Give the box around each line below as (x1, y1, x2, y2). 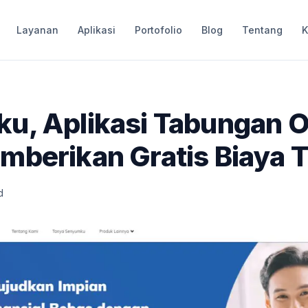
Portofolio (134, 24, 182, 36)
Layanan (16, 24, 58, 36)
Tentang (241, 24, 283, 36)
